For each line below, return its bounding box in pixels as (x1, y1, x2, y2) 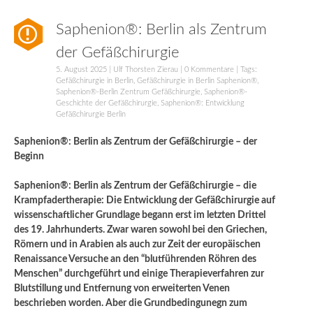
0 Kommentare (184, 65, 234, 73)
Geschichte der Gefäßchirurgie (56, 99, 157, 107)
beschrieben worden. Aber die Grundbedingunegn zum (14, 298, 247, 308)
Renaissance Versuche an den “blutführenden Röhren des (14, 254, 256, 264)
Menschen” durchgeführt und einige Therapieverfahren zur (14, 268, 264, 279)
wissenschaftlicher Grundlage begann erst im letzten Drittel (14, 210, 265, 220)
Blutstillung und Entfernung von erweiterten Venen (14, 283, 230, 293)
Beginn (14, 151, 44, 161)
